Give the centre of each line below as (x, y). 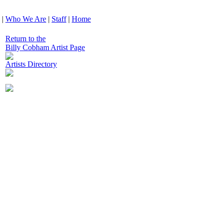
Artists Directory (31, 64)
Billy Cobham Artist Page (45, 47)
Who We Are (26, 19)
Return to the (26, 39)
